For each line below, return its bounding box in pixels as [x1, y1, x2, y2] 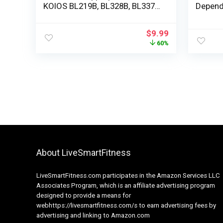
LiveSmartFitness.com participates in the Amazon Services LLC [36, 171, 220, 179]
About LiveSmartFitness [36, 147, 131, 158]
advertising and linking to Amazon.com [36, 211, 150, 219]
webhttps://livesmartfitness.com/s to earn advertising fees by [36, 201, 216, 209]
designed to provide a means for [36, 191, 131, 199]
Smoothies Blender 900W [43, 10, 137, 21]
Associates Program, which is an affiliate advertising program [36, 181, 215, 189]
